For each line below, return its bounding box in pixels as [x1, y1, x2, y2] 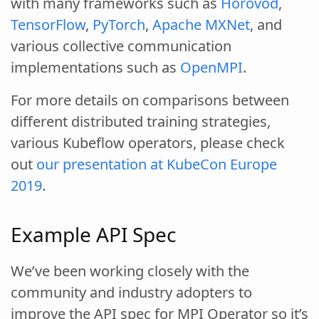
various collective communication [11, 36, 231, 56]
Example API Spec [11, 220, 176, 248]
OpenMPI [180, 57, 243, 77]
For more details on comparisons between [11, 90, 289, 110]
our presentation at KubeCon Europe [36, 154, 277, 174]
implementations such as [11, 57, 180, 77]
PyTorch [93, 14, 145, 34]
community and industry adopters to [11, 282, 252, 302]
